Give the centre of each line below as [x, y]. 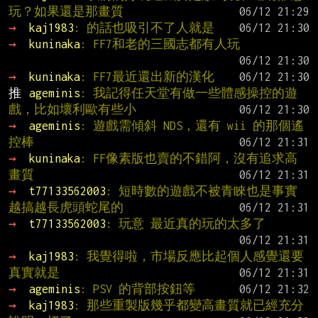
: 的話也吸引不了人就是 [144, 27]
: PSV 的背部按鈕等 [137, 289]
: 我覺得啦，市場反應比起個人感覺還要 [188, 256]
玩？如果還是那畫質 [66, 11]
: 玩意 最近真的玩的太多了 [185, 223]
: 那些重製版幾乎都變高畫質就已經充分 [188, 305]
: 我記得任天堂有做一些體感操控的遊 [188, 93]
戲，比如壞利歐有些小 [72, 109]
